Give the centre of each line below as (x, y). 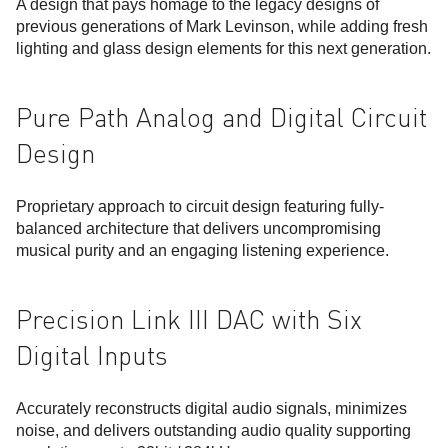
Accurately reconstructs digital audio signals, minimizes (211, 408)
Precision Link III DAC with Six (189, 319)
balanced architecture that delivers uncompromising (198, 228)
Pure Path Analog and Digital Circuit (221, 117)
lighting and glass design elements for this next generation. (223, 48)
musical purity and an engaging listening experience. (202, 250)
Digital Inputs (92, 355)
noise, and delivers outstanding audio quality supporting (213, 430)
